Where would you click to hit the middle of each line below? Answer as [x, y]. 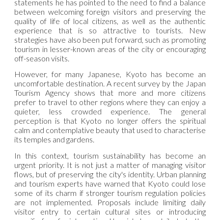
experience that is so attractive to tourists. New [110, 30]
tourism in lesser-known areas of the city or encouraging [110, 49]
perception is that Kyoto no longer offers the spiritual [110, 121]
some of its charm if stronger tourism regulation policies [110, 192]
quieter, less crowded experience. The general [110, 111]
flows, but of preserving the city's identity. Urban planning [110, 174]
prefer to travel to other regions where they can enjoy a [110, 102]
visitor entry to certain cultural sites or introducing [110, 211]
